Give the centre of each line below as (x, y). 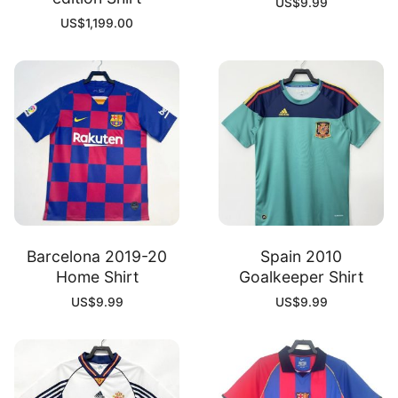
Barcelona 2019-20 (97, 256)
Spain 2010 (301, 256)
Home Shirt (97, 276)
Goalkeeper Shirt (301, 276)
